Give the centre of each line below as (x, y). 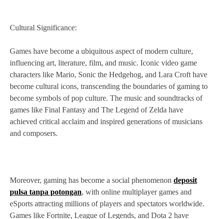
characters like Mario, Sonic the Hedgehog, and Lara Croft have (109, 75)
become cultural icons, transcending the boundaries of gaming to (109, 87)
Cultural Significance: (43, 28)
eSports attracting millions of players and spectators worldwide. (107, 204)
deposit (185, 180)
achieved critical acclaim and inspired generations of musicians (106, 122)
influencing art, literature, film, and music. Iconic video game (103, 63)
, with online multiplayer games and (137, 192)
